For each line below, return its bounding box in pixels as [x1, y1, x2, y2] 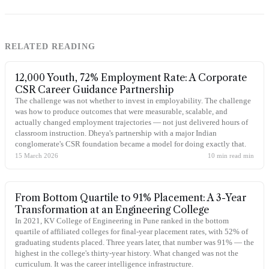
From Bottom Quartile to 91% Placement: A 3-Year [15, 192, 246, 204]
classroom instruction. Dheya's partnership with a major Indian [15, 128, 217, 138]
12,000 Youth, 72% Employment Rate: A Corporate [15, 71, 247, 83]
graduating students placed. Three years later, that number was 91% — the [15, 238, 254, 247]
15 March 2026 [15, 152, 58, 159]
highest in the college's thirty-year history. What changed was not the [15, 249, 238, 258]
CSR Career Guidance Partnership [15, 83, 174, 95]
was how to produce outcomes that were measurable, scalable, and [15, 107, 228, 116]
